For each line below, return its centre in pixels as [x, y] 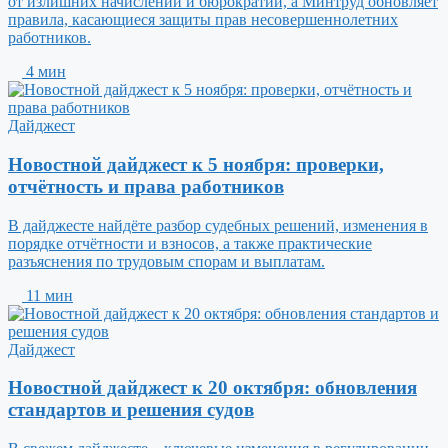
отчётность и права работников [146, 187]
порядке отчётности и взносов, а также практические [190, 243]
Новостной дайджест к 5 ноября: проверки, [196, 165]
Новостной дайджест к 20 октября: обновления [212, 388]
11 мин [47, 295]
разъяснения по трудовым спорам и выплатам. [166, 261]
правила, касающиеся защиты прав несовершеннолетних [203, 20]
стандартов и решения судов [131, 410]
